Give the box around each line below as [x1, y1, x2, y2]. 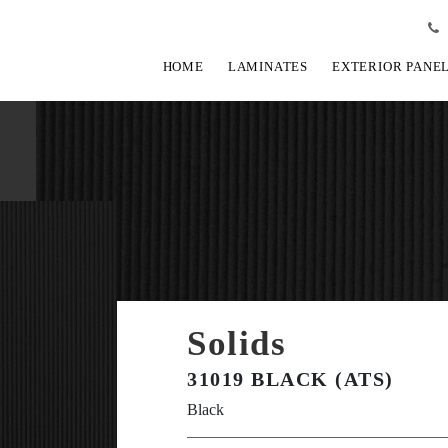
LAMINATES [227, 59, 308, 74]
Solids [187, 324, 287, 363]
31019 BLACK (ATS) [187, 368, 394, 390]
